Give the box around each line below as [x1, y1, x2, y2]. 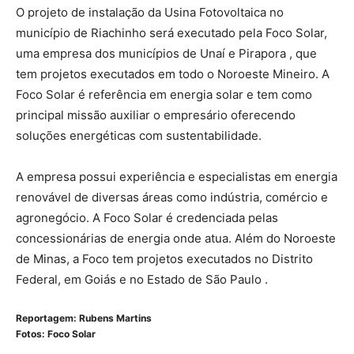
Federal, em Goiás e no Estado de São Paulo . [16, 271, 268, 287]
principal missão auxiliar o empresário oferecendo [16, 107, 296, 122]
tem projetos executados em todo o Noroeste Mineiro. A [16, 66, 330, 81]
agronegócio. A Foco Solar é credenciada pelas [16, 209, 278, 225]
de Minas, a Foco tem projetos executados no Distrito [16, 250, 313, 266]
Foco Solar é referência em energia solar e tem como [16, 86, 312, 102]
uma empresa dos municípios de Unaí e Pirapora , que [16, 45, 317, 61]
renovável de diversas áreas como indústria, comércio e [16, 189, 328, 205]
